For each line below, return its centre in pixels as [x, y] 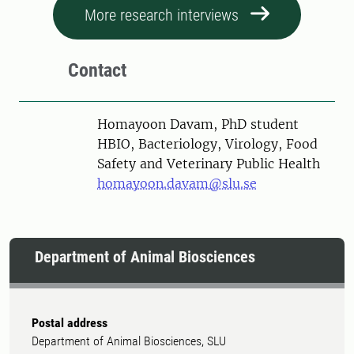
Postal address [70, 323]
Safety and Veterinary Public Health [209, 164]
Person [85, 124]
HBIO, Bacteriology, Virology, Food [207, 144]
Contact [97, 71]
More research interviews [162, 15]
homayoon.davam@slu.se [177, 184]
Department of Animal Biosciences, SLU [129, 341]
